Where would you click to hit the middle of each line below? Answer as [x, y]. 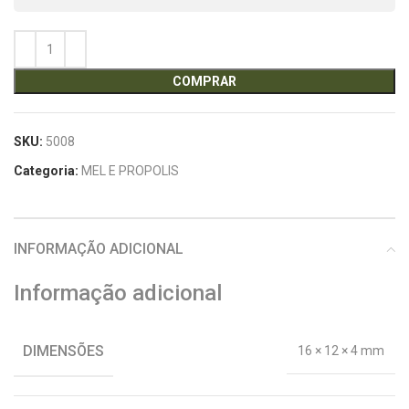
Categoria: [46, 171]
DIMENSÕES [63, 351]
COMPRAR [204, 81]
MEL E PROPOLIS [130, 171]
